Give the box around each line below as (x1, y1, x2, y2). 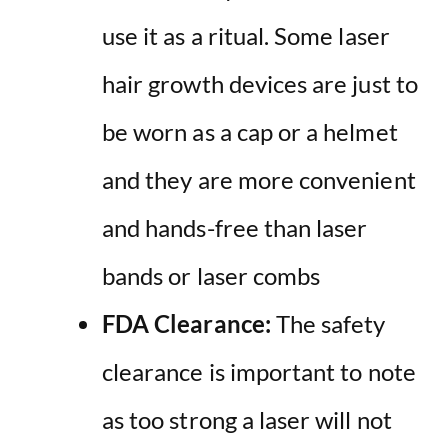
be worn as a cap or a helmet (102, 116, 398, 146)
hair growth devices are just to (102, 68, 418, 98)
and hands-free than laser (102, 212, 368, 242)
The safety (270, 308, 386, 338)
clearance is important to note (102, 356, 416, 386)
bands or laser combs (102, 260, 321, 290)
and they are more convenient (102, 164, 416, 194)
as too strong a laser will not (102, 404, 392, 434)
